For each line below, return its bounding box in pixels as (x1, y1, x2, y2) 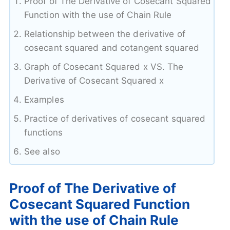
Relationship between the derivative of (24, 28, 185, 39)
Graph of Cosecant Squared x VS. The (24, 61, 184, 72)
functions (24, 127, 63, 138)
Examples (24, 94, 64, 105)
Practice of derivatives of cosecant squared (24, 113, 206, 124)
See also (24, 146, 60, 157)
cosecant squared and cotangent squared (24, 42, 199, 53)
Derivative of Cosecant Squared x (24, 75, 164, 86)
